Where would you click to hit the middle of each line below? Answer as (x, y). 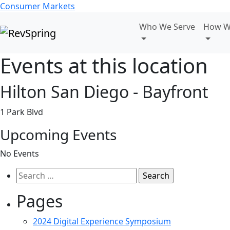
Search (29, 174)
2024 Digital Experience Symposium (102, 221)
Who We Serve (167, 27)
